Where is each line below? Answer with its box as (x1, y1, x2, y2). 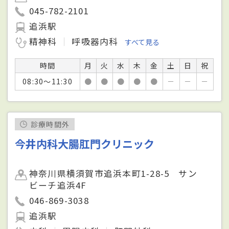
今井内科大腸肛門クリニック (15, 135, 155, 151)
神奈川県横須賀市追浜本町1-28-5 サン (29, 167, 197, 179)
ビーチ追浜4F (29, 178, 87, 191)
